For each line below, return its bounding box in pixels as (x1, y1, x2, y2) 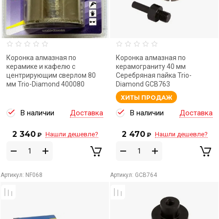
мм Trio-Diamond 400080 (6, 80, 85, 88)
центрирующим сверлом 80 (6, 71, 96, 79)
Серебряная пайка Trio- (116, 71, 192, 79)
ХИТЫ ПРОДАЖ (121, 94, 172, 101)
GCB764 (133, 172, 157, 178)
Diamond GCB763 (116, 80, 170, 88)
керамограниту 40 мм (116, 63, 186, 70)
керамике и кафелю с (6, 63, 75, 70)
